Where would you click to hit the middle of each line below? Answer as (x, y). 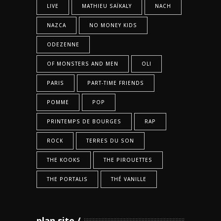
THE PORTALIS (67, 179)
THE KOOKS (64, 160)
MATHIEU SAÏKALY (107, 6)
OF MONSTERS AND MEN (83, 64)
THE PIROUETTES (128, 160)
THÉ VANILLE (129, 179)
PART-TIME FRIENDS (116, 83)
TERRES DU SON (110, 141)
